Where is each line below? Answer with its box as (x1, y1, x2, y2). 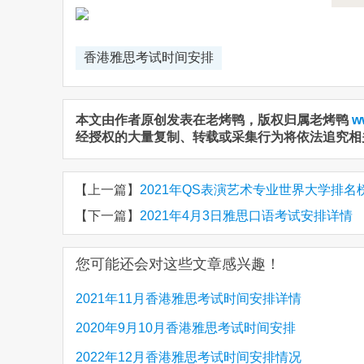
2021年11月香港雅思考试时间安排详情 (76, 292, 301, 306)
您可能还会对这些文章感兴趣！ (76, 256, 280, 272)
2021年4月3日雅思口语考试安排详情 (140, 209, 353, 223)
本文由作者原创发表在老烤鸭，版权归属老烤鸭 (76, 113, 352, 127)
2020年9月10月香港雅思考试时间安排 (76, 321, 296, 336)
